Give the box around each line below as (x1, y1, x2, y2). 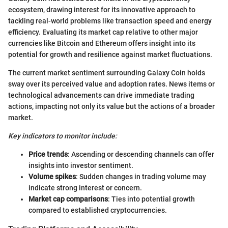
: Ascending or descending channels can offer (68, 150, 214, 158)
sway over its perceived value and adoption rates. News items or (8, 79, 215, 88)
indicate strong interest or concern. (28, 183, 142, 192)
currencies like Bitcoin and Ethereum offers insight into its (8, 39, 195, 47)
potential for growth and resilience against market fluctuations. (8, 50, 212, 59)
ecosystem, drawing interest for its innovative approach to (8, 5, 195, 14)
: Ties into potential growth (108, 194, 195, 203)
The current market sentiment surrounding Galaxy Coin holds (8, 68, 205, 77)
